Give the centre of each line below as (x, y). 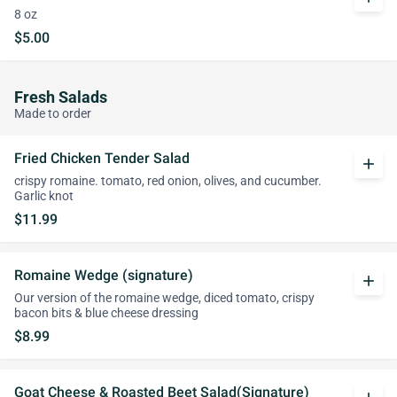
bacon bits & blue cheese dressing (106, 313)
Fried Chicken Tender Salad (102, 158)
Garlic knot (44, 196)
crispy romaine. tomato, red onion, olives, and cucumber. (168, 181)
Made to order (53, 114)
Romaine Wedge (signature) (104, 275)
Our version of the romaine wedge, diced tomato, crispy (164, 298)
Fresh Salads (61, 97)
